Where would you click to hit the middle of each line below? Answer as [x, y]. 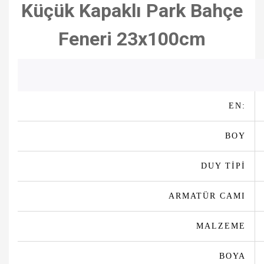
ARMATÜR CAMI [207, 196]
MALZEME [221, 226]
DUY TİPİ [223, 166]
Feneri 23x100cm [132, 39]
